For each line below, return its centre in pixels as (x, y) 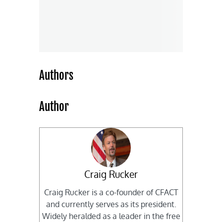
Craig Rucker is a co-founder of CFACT (111, 193)
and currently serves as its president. (111, 204)
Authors (56, 75)
